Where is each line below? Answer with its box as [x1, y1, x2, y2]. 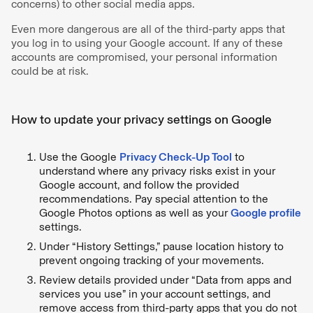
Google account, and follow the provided [39, 177, 239, 191]
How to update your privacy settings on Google [11, 111, 272, 127]
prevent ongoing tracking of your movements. [39, 253, 264, 267]
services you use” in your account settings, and [39, 286, 270, 300]
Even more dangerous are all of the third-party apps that [11, 22, 285, 36]
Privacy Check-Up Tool [119, 150, 232, 163]
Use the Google [39, 150, 119, 163]
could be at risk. [11, 64, 92, 78]
